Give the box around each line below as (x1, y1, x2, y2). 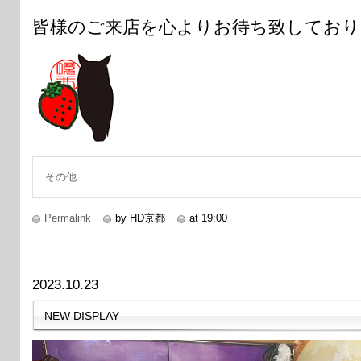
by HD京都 (115, 211, 165, 224)
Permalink (44, 211, 91, 224)
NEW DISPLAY (44, 309, 119, 322)
